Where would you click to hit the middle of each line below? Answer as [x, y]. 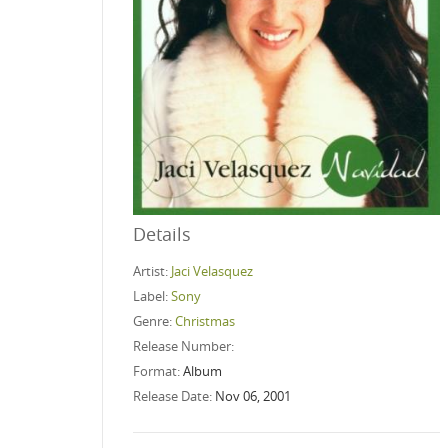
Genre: [154, 320]
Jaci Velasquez [212, 270]
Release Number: [185, 345]
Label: [152, 295]
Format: [158, 370]
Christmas [205, 320]
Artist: [152, 270]
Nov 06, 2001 [253, 395]
